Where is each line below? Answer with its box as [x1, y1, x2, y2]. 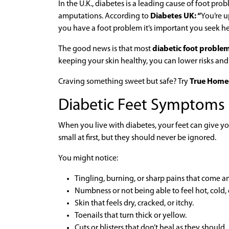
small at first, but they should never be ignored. [58, 133, 216, 142]
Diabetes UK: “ [150, 12, 201, 20]
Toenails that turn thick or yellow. [75, 211, 187, 220]
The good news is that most [58, 44, 152, 53]
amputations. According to [58, 12, 150, 20]
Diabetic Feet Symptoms [58, 97, 225, 114]
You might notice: [58, 154, 118, 163]
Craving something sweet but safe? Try [58, 77, 190, 86]
